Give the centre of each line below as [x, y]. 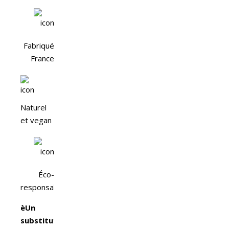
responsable [42, 187]
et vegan [36, 120]
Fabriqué [39, 45]
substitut [39, 220]
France [42, 58]
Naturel [33, 107]
